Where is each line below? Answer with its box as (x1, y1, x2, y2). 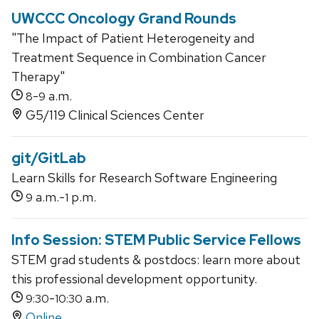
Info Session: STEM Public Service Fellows (11, 231, 301, 250)
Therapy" (11, 68, 65, 85)
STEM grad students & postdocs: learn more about (11, 251, 300, 268)
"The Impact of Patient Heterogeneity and (11, 30, 254, 47)
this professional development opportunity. (11, 271, 257, 288)
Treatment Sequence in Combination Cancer (11, 49, 266, 66)
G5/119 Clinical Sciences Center (23, 107, 204, 124)
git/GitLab (11, 149, 86, 168)
